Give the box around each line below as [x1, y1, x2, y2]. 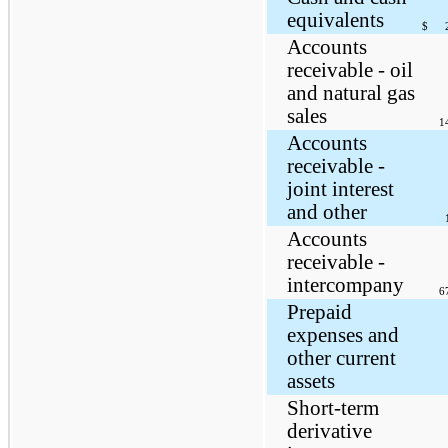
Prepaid [286, 300, 352, 323]
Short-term [286, 396, 379, 419]
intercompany [286, 273, 404, 296]
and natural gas [286, 81, 415, 104]
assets [286, 369, 335, 392]
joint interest [286, 177, 394, 200]
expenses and [286, 323, 399, 346]
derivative [286, 419, 372, 442]
